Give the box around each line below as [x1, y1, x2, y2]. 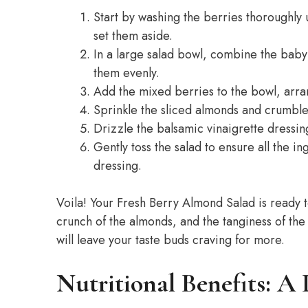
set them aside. [93, 27, 173, 45]
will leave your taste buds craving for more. [56, 231, 285, 249]
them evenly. [93, 64, 159, 82]
